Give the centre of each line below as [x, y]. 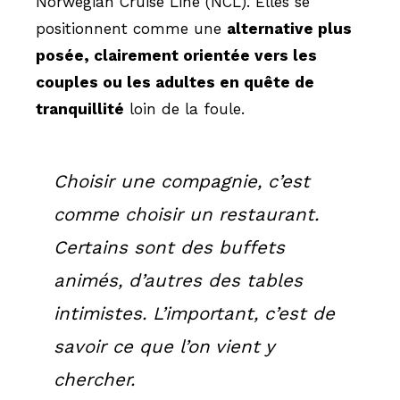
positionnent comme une [131, 28]
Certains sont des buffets [169, 247]
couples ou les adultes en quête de [175, 82]
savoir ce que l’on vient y [164, 346]
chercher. [94, 379]
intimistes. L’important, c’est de [194, 313]
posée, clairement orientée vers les [176, 55]
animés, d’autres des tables [178, 280]
